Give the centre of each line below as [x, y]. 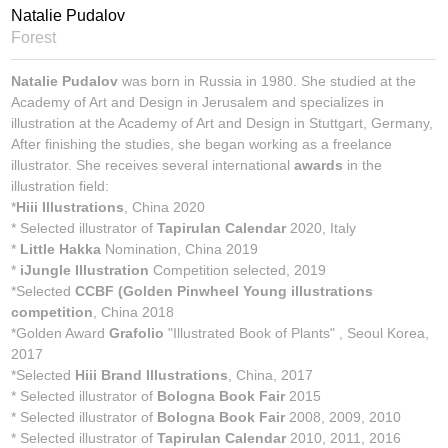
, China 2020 [165, 206]
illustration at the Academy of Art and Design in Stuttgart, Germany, [222, 122]
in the [363, 164]
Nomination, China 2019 [180, 248]
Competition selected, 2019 [238, 269]
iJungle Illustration [85, 269]
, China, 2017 [271, 374]
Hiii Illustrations [70, 206]
